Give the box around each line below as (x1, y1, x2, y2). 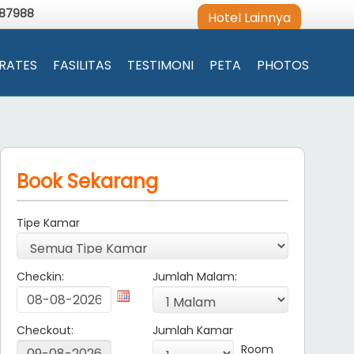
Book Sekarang (16, 168, 158, 194)
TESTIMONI (127, 56, 194, 74)
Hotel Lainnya (208, 9, 291, 27)
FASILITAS (53, 56, 111, 74)
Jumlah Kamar (152, 322, 233, 338)
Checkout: (16, 322, 73, 338)
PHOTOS (257, 56, 309, 74)
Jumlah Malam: (152, 269, 237, 284)
